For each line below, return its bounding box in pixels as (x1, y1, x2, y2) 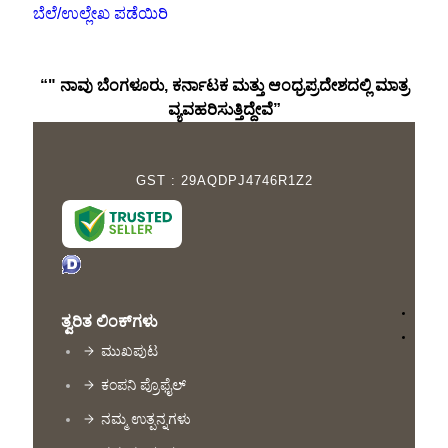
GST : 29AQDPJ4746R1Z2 (135, 173, 313, 189)
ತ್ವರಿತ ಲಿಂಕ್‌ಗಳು (61, 313, 159, 331)
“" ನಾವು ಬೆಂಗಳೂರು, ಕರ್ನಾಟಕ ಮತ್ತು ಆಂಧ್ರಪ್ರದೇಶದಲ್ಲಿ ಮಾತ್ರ (39, 77, 409, 95)
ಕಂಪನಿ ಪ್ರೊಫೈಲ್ (101, 377, 187, 394)
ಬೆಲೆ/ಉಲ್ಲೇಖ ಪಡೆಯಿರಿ (32, 5, 168, 23)
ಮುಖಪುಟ (101, 343, 159, 360)
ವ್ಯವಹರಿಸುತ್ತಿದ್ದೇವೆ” (167, 101, 281, 119)
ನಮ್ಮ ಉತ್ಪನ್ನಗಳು (101, 411, 192, 428)
